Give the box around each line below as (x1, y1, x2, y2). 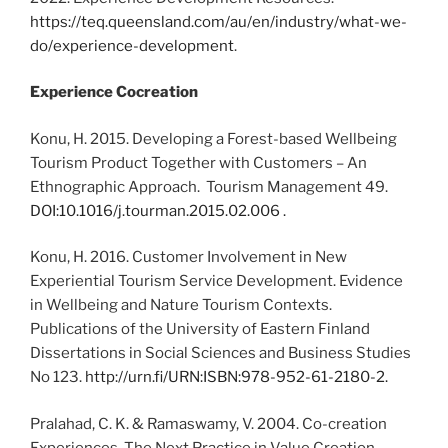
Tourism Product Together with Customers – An (30, 153, 367, 172)
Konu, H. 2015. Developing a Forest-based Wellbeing (30, 129, 397, 148)
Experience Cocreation (30, 83, 198, 102)
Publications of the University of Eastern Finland (30, 320, 370, 339)
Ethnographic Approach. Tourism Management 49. (30, 177, 388, 196)
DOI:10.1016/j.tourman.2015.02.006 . (30, 201, 286, 220)
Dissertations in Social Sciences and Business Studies (30, 344, 411, 363)
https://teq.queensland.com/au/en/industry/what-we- (30, 12, 407, 31)
